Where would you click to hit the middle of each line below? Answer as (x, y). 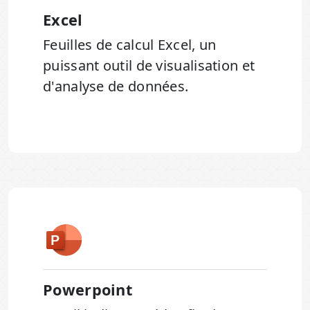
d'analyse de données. (116, 86)
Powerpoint (88, 290)
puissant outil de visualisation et (149, 66)
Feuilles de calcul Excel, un (130, 45)
